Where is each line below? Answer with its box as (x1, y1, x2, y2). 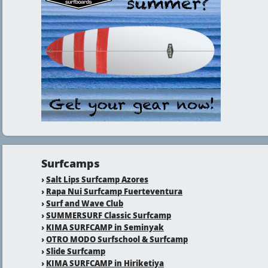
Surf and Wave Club (46, 197, 123, 209)
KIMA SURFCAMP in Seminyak (46, 221, 164, 233)
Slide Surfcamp (46, 245, 105, 257)
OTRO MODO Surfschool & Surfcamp (46, 233, 188, 245)
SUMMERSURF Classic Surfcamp (46, 209, 171, 221)
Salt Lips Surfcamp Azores (46, 173, 148, 185)
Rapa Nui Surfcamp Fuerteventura (46, 185, 182, 197)
